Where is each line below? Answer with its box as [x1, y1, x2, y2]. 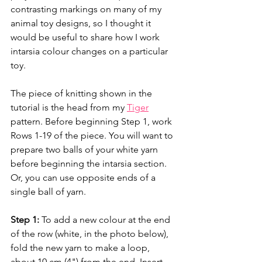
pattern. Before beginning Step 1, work [11, 116, 174, 127]
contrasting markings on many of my [11, 4, 164, 15]
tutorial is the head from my [11, 102, 127, 113]
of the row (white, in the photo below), [11, 228, 171, 240]
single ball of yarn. [11, 186, 88, 198]
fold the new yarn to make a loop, [11, 242, 152, 254]
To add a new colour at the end [39, 214, 173, 226]
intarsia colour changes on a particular [11, 46, 170, 57]
